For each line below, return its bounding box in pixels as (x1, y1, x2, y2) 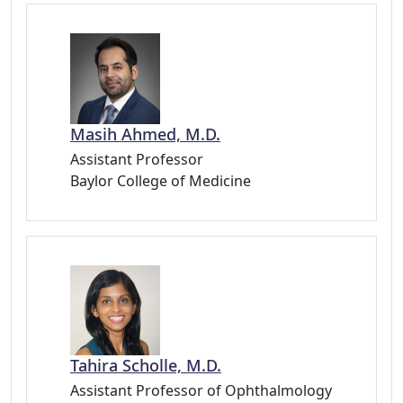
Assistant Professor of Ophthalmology (70, 380, 332, 400)
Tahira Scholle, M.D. (70, 354, 221, 376)
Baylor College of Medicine (70, 170, 251, 191)
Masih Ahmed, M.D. (70, 122, 220, 145)
